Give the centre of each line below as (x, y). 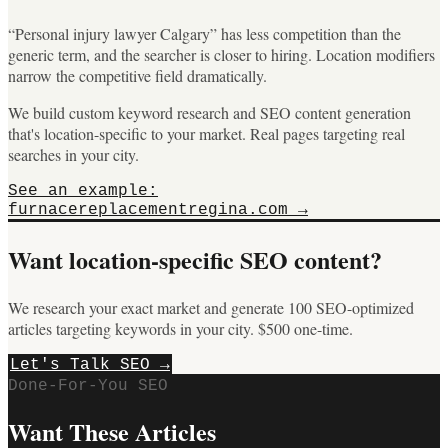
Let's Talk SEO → (90, 364)
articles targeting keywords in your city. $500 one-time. (180, 328)
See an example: (83, 190)
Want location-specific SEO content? (195, 259)
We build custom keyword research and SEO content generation (209, 112)
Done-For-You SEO (88, 385)
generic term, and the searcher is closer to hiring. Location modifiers (221, 54)
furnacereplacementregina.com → (158, 209)
